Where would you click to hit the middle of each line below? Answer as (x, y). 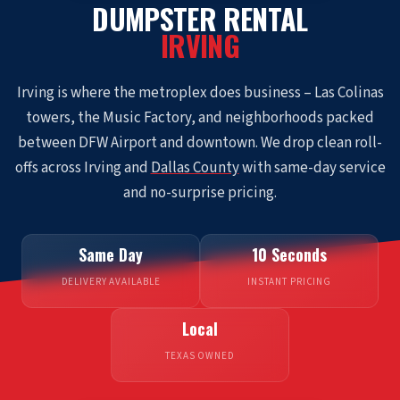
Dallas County (195, 168)
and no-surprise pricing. (200, 193)
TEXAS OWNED (200, 356)
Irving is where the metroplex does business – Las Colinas (200, 93)
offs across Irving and (83, 168)
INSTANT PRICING (289, 282)
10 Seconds (289, 255)
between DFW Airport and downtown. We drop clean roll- (200, 143)
